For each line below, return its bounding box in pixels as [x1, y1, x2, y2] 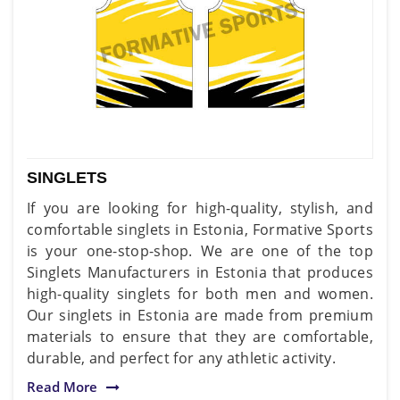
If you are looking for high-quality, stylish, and [27, 197, 373, 218]
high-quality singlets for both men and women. [27, 283, 373, 304]
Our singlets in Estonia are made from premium [27, 304, 373, 325]
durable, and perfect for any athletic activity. [27, 347, 337, 368]
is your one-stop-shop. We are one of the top [27, 240, 373, 261]
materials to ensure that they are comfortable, [27, 326, 373, 346]
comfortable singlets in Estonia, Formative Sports [27, 219, 373, 239]
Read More [27, 377, 97, 396]
